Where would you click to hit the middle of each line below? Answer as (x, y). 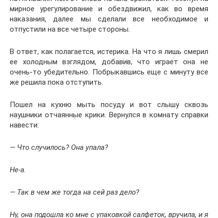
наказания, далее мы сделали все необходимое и (109, 19)
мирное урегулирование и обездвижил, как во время (109, 9)
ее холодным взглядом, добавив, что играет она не (109, 62)
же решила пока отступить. (56, 82)
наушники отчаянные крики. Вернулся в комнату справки (109, 115)
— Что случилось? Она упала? (59, 147)
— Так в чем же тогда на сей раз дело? (74, 192)
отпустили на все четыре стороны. (70, 29)
